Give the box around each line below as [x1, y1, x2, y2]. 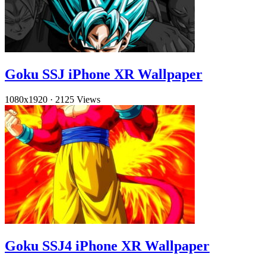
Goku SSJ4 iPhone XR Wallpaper [5, 238, 210, 254]
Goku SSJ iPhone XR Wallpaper [5, 66, 202, 83]
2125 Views [55, 94, 100, 105]
